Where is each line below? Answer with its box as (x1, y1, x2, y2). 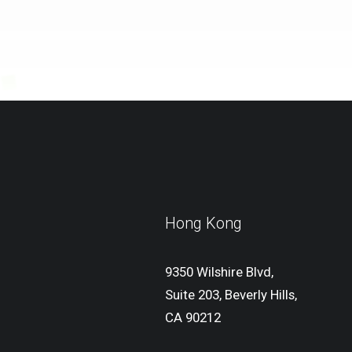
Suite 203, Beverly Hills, (165, 287, 297, 302)
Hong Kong (165, 214, 242, 233)
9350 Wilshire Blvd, (165, 264, 273, 280)
